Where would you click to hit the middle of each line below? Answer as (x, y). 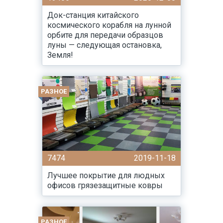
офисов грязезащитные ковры (105, 185)
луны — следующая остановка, (105, 45)
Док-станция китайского (93, 15)
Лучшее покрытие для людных (106, 175)
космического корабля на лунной (109, 25)
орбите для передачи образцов (105, 35)
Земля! (60, 55)
